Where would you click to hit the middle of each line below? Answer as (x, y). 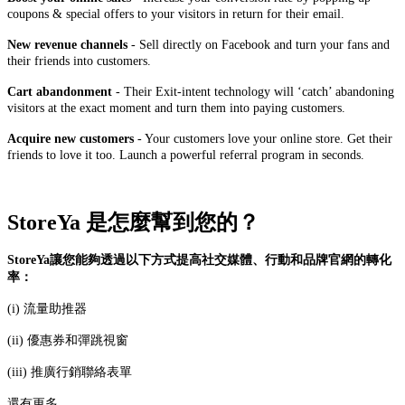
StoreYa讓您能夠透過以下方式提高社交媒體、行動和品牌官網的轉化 (199, 260)
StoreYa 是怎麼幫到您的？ (133, 223)
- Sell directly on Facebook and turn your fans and (259, 45)
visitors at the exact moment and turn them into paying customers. (176, 108)
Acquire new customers (71, 139)
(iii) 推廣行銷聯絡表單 (70, 372)
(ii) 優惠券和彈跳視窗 (68, 341)
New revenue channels (67, 45)
